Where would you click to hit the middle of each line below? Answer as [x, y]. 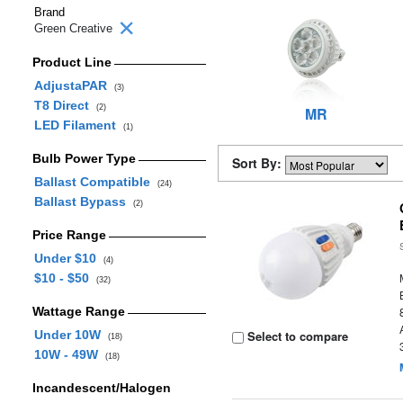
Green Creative [75, 28]
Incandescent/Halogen [101, 388]
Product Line [72, 62]
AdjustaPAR [74, 85]
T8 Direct [65, 105]
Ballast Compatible [95, 182]
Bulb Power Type [84, 158]
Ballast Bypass [83, 201]
